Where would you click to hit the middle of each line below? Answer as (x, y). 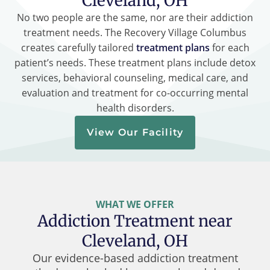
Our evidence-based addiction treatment (135, 258)
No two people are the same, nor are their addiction (135, 17)
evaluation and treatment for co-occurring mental (135, 93)
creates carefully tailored (78, 47)
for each (229, 47)
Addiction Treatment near (135, 221)
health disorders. (135, 108)
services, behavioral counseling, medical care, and (135, 77)
